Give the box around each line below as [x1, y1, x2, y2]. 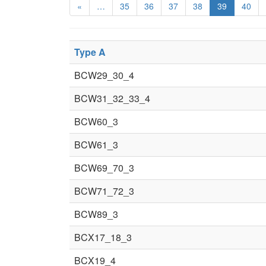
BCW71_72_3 [74, 184, 134, 198]
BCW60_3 [74, 115, 118, 128]
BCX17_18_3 [74, 230, 132, 244]
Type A [74, 45, 106, 59]
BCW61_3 [74, 138, 118, 151]
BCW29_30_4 [74, 68, 134, 82]
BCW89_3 [74, 207, 118, 221]
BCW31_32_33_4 [74, 91, 150, 105]
